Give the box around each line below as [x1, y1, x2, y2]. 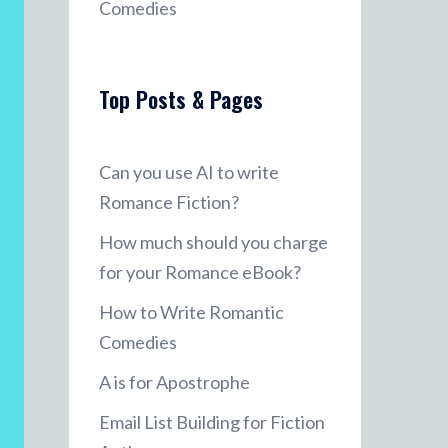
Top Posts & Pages [98, 83, 263, 115]
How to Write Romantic [98, 301, 284, 323]
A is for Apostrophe [98, 371, 250, 393]
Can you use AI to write [98, 161, 279, 183]
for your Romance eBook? [98, 261, 301, 283]
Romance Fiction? [98, 191, 239, 213]
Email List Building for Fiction [98, 411, 325, 433]
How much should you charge [98, 231, 328, 253]
